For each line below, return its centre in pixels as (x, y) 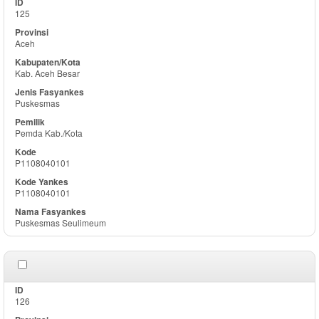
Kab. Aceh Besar (47, 73)
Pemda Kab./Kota (49, 133)
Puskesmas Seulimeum (61, 223)
